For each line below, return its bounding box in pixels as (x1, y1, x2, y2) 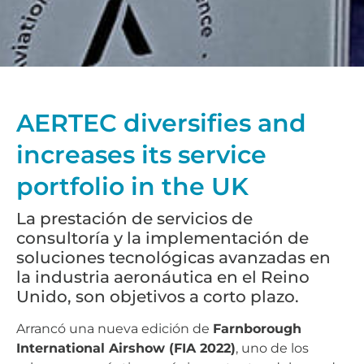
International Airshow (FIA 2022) (16, 340, 236, 356)
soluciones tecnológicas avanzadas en (16, 247, 331, 267)
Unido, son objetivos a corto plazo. (16, 286, 299, 306)
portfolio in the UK (16, 171, 249, 201)
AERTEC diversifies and (16, 107, 306, 138)
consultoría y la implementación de (16, 227, 309, 248)
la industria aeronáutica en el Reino (16, 266, 310, 287)
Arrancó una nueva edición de (16, 320, 213, 336)
